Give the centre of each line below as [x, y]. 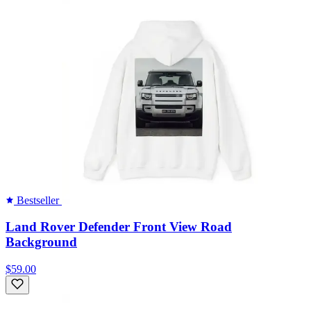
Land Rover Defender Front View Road [119, 227]
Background [41, 242]
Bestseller [38, 200]
